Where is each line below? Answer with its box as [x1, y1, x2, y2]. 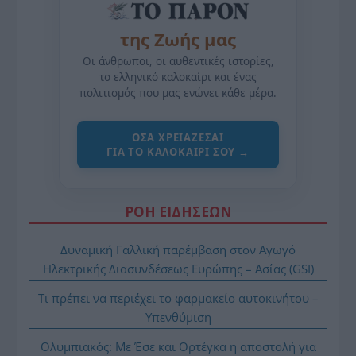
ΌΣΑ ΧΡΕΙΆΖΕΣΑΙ [131, 130, 225, 145]
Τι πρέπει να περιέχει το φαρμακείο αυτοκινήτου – [37, 289, 319, 306]
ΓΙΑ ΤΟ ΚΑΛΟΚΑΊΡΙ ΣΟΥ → [106, 144, 250, 159]
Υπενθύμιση [145, 308, 211, 325]
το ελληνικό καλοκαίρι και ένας [99, 69, 257, 84]
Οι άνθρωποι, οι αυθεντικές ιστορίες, [82, 53, 274, 68]
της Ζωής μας [120, 26, 236, 51]
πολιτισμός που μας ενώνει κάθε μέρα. [79, 85, 277, 100]
